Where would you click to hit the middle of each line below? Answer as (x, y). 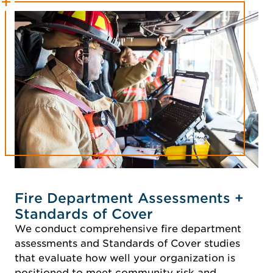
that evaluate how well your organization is (125, 258)
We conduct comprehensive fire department (128, 229)
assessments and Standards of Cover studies (127, 243)
